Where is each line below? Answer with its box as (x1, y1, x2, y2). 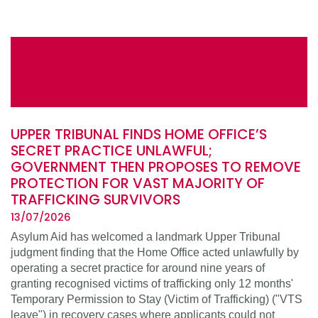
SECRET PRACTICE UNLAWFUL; (11, 141, 212, 161)
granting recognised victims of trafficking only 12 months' (11, 277, 293, 290)
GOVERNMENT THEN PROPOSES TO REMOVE (11, 157, 301, 177)
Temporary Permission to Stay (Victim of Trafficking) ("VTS (11, 292, 302, 306)
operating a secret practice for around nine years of (11, 261, 265, 275)
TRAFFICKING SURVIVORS (11, 190, 180, 210)
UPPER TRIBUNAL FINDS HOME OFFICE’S (11, 124, 267, 145)
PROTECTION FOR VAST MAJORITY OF (11, 173, 265, 194)
